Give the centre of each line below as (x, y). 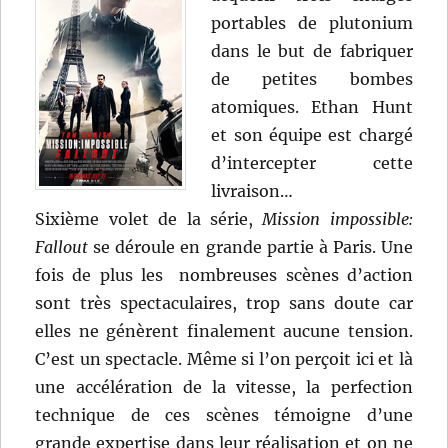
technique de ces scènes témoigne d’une (224, 415)
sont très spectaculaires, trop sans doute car (224, 303)
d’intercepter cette (312, 163)
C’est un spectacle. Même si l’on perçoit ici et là (224, 359)
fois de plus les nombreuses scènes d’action (224, 275)
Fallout (62, 247)
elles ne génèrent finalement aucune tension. (224, 331)
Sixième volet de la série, (149, 219)
